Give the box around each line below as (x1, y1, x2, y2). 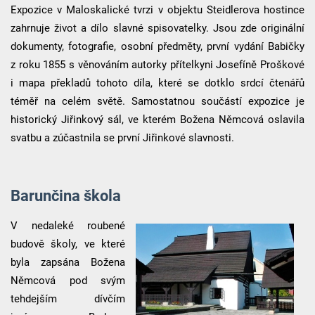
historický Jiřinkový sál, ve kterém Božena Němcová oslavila (10, 113, 305, 127)
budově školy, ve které (10, 237, 126, 250)
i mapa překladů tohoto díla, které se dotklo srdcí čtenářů (10, 77, 305, 90)
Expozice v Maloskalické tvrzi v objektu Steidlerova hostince (10, 4, 305, 17)
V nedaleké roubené (10, 219, 126, 232)
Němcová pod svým (10, 274, 126, 287)
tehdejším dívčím (10, 292, 126, 305)
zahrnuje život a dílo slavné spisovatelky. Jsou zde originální (10, 22, 305, 35)
